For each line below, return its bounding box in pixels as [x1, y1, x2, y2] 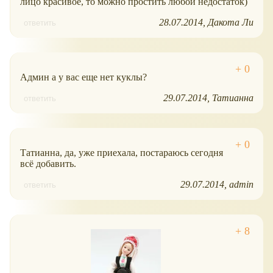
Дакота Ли [208, 17, 253, 28]
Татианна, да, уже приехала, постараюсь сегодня [20, 147, 223, 158]
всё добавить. [20, 158, 76, 169]
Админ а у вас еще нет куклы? [20, 72, 147, 83]
